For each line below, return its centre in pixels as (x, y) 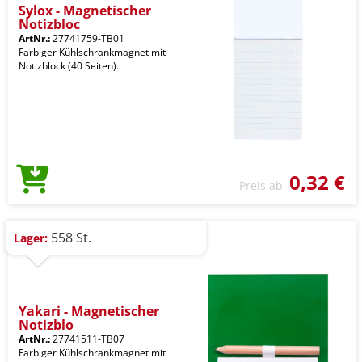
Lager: (31, 238)
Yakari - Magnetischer (89, 311)
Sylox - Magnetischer (85, 11)
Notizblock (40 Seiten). (69, 66)
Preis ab (264, 185)
